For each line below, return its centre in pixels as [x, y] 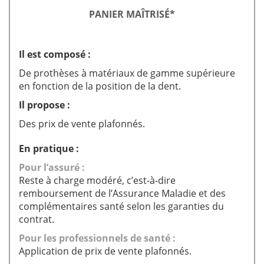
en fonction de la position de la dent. [100, 86]
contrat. [37, 219]
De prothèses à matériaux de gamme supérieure [127, 73]
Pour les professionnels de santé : [97, 238]
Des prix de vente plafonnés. [82, 124]
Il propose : [44, 105]
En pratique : [49, 148]
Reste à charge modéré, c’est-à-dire [97, 180]
